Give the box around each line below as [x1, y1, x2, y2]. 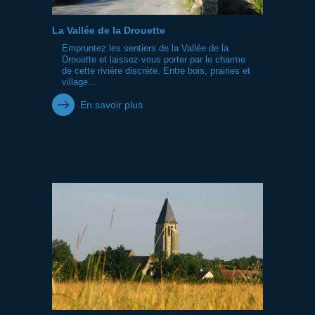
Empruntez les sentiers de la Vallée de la [62, 43, 229, 53]
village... [62, 77, 96, 87]
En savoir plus [80, 99, 143, 110]
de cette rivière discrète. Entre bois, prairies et [62, 65, 250, 76]
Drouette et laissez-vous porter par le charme [62, 54, 245, 65]
